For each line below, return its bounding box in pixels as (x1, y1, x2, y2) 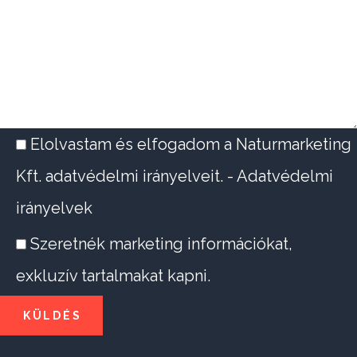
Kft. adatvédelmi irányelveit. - (16, 167, 237, 186)
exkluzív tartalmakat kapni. (16, 266, 210, 286)
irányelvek (16, 198, 92, 218)
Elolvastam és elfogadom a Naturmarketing (30, 135, 351, 155)
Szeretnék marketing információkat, (30, 234, 292, 254)
